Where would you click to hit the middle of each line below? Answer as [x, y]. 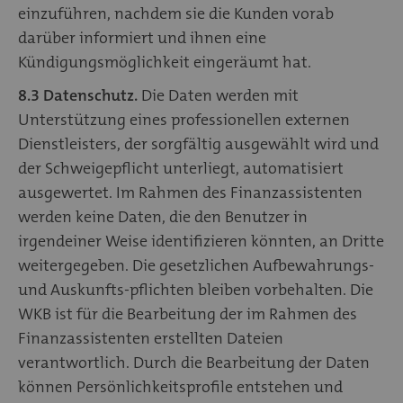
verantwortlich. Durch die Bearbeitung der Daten [194, 362]
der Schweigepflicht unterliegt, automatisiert [181, 168]
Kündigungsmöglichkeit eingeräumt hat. [165, 62]
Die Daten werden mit [218, 95]
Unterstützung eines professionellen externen [184, 119]
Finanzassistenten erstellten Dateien [151, 338]
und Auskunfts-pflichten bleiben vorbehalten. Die [196, 289]
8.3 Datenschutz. [78, 95]
